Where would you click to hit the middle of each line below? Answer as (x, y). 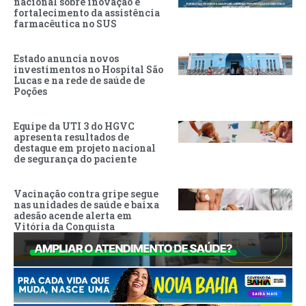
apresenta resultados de (71, 137)
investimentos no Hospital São (88, 70)
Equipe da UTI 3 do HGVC (74, 126)
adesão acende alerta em (73, 216)
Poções (30, 92)
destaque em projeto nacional (85, 148)
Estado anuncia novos (66, 59)
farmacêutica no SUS (65, 24)
